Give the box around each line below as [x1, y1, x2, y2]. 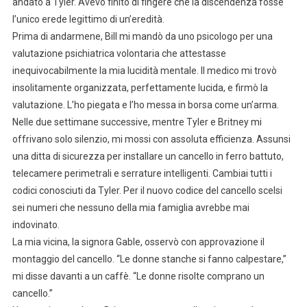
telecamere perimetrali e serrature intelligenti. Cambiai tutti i [12, 167, 272, 179]
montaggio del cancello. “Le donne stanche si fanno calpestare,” [12, 253, 286, 265]
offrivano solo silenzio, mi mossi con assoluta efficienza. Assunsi [12, 133, 291, 145]
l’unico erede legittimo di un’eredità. [12, 13, 164, 25]
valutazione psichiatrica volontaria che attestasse [12, 47, 226, 59]
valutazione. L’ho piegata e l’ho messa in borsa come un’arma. [12, 99, 279, 110]
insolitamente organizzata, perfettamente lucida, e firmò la [12, 82, 268, 93]
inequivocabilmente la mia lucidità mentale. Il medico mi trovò [12, 64, 277, 76]
